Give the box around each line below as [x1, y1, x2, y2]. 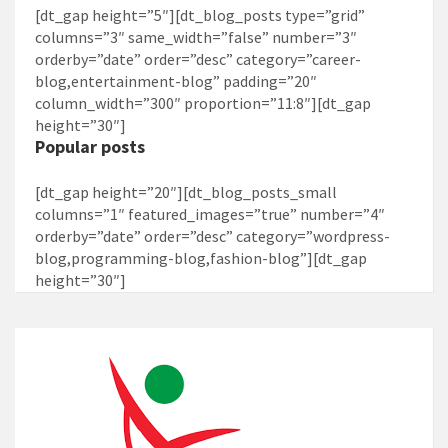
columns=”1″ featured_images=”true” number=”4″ [35, 203, 385, 224]
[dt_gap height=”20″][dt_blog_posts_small [35, 181, 337, 202]
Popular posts [35, 134, 145, 158]
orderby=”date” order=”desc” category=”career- [35, 48, 361, 69]
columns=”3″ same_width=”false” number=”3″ [35, 26, 357, 47]
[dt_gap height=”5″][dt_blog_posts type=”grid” [35, 4, 365, 25]
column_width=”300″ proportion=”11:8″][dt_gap [35, 92, 371, 113]
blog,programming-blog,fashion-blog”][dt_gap [35, 247, 367, 268]
